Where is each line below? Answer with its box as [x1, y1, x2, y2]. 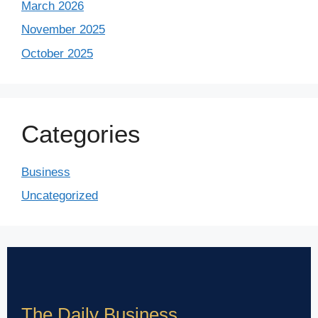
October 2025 [21, 46, 93, 60]
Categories [21, 119, 141, 148]
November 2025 [21, 23, 105, 36]
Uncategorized [21, 189, 98, 202]
